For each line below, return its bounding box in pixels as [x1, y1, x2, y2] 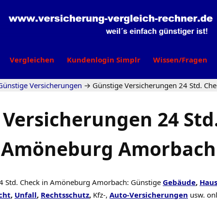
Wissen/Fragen [153, 55, 207, 64]
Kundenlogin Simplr [67, 55, 140, 64]
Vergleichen [10, 55, 54, 64]
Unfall [15, 190, 37, 200]
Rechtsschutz [41, 190, 89, 200]
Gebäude [163, 177, 196, 187]
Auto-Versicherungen [109, 190, 188, 200]
